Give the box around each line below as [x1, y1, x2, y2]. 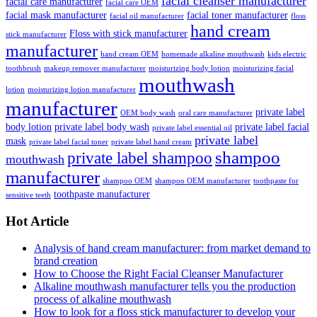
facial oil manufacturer [110, 11, 184, 20]
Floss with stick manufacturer [69, 28, 188, 39]
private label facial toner [29, 137, 108, 146]
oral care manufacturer [178, 108, 253, 117]
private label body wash [54, 121, 149, 132]
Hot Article [6, 213, 69, 229]
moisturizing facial [233, 64, 294, 72]
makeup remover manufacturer [44, 64, 146, 72]
